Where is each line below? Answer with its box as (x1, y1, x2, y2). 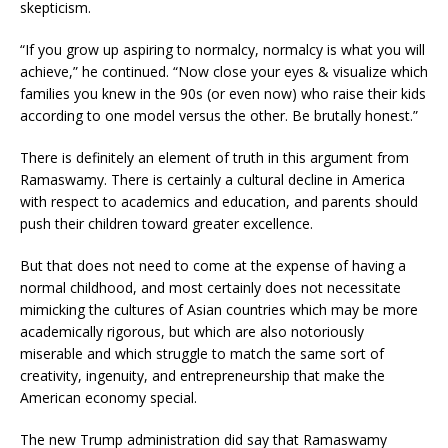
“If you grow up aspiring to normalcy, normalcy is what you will (20, 39, 425, 59)
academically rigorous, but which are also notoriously (20, 321, 364, 341)
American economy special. (20, 387, 197, 407)
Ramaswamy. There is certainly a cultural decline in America (20, 169, 405, 189)
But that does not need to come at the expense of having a (20, 255, 406, 275)
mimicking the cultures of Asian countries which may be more (20, 299, 418, 319)
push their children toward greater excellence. (20, 213, 313, 233)
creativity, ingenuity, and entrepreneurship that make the (20, 365, 385, 385)
